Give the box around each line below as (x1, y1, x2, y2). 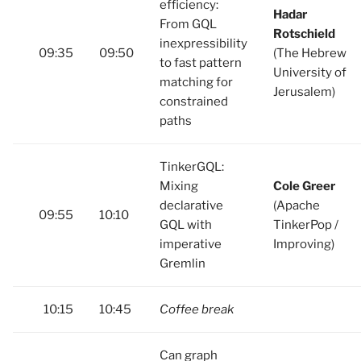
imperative (160, 237, 222, 251)
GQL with (160, 218, 212, 232)
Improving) (273, 237, 334, 251)
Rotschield (273, 27, 335, 41)
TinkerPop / (273, 218, 338, 232)
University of (273, 65, 346, 80)
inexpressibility (160, 36, 247, 51)
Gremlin (160, 256, 205, 271)
